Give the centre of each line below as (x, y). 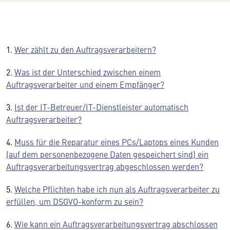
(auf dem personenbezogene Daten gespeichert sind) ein (107, 154)
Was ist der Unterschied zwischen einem (88, 72)
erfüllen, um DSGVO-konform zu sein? (75, 201)
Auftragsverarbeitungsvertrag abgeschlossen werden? (105, 166)
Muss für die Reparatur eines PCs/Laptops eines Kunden (117, 142)
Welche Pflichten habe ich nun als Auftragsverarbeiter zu (117, 189)
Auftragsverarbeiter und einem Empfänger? (85, 84)
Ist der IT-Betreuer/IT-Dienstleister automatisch (101, 107)
